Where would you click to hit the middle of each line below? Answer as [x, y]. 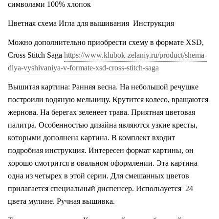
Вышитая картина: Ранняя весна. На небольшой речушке [103, 87]
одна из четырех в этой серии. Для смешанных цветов [99, 176]
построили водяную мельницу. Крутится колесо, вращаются [108, 99]
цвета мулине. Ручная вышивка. [61, 201]
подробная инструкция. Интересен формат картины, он [101, 150]
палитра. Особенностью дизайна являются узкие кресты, [103, 125]
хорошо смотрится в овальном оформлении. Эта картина [103, 163]
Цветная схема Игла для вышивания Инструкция [91, 23]
